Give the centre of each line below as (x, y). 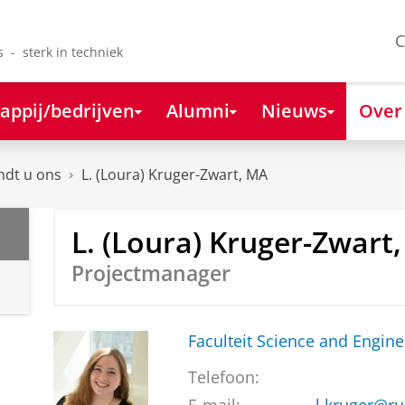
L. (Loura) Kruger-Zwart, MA (174, 175)
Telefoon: (223, 377)
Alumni (198, 110)
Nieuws (294, 110)
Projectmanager (151, 273)
